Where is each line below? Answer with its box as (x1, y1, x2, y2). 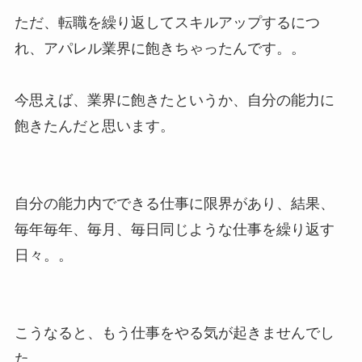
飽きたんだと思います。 (14, 117, 175, 134)
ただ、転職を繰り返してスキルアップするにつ (14, 14, 320, 31)
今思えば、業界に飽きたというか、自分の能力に (14, 91, 335, 108)
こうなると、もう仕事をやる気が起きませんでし (14, 324, 335, 341)
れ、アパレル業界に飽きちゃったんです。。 (14, 40, 305, 57)
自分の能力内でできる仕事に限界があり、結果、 (14, 195, 335, 212)
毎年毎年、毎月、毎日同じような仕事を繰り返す (14, 221, 335, 238)
